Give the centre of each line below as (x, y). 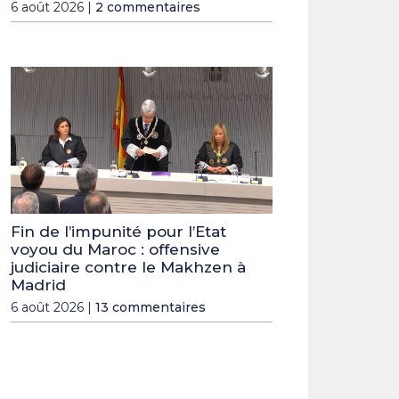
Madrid (38, 285)
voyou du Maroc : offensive (115, 250)
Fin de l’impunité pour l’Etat (118, 232)
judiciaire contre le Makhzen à (128, 268)
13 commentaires (151, 308)
